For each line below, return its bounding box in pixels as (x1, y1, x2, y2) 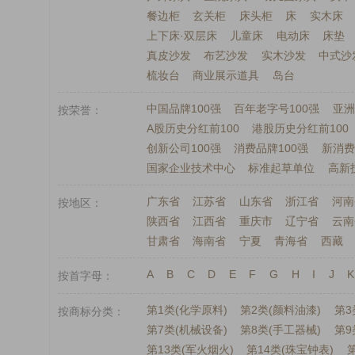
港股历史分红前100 (252, 122, 349, 135)
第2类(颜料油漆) (240, 303, 322, 316)
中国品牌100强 (146, 102, 221, 115)
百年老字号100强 (234, 102, 320, 115)
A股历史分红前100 (146, 122, 239, 135)
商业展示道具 (193, 69, 260, 82)
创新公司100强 (146, 142, 221, 155)
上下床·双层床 (146, 29, 217, 42)
